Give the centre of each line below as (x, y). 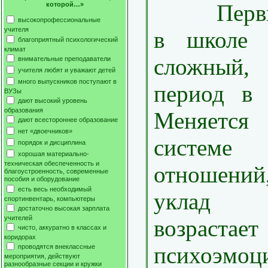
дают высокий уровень (53, 100)
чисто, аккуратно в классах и (62, 227)
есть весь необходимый (55, 189)
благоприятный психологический (68, 39)
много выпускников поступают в (67, 81)
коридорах (20, 237)
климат (15, 49)
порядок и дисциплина (52, 142)
